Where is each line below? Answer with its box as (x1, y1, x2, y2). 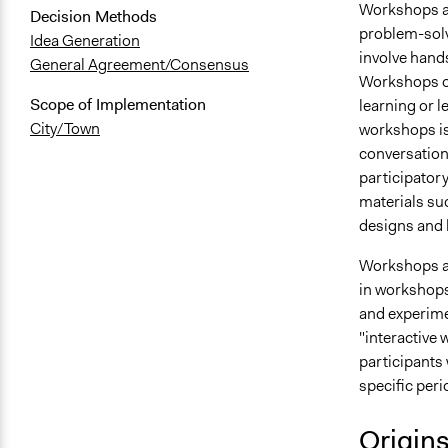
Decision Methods (30, 6, 157, 28)
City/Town (30, 118, 100, 140)
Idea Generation (30, 30, 140, 52)
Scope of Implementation (30, 94, 206, 116)
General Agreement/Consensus (30, 54, 249, 76)
